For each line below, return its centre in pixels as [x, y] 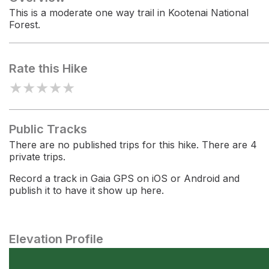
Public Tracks [48, 129]
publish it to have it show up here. [86, 190]
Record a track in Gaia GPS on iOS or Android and [124, 178]
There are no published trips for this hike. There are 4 [133, 145]
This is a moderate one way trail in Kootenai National [129, 13]
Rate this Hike [48, 68]
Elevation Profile [56, 239]
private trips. [37, 157]
